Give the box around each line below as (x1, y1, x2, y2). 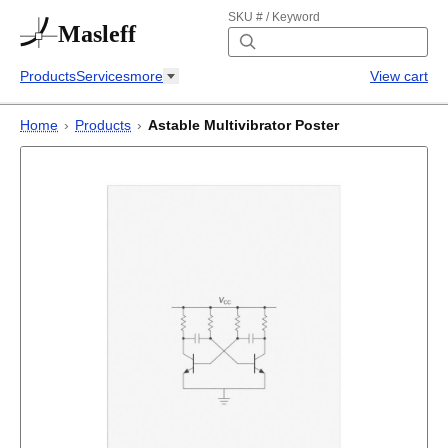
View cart (370, 68, 428, 84)
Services (76, 68, 130, 84)
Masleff (58, 21, 136, 48)
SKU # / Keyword (228, 10, 320, 24)
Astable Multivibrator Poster (148, 117, 339, 133)
